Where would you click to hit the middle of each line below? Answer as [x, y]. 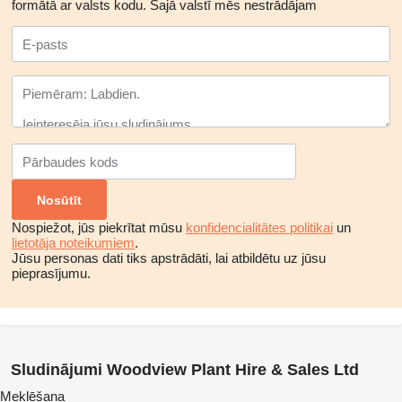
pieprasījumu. [51, 273]
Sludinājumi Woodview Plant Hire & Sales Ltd [185, 370]
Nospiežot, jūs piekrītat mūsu [99, 227]
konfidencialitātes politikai [259, 227]
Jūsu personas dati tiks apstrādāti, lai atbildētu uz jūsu [169, 258]
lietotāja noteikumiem [73, 243]
